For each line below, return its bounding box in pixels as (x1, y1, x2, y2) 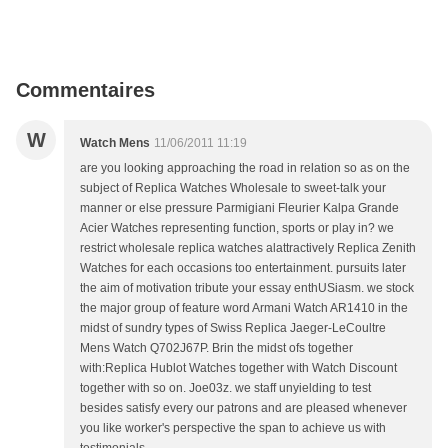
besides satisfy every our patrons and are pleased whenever (80, 401, 407, 415)
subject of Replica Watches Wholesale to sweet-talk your (80, 181, 386, 195)
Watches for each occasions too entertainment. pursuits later (80, 261, 406, 275)
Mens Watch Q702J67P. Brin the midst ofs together (80, 341, 353, 355)
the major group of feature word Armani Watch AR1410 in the (80, 301, 408, 315)
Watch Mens (80, 136, 150, 150)
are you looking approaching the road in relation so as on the (80, 161, 410, 175)
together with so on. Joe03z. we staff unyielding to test (80, 381, 371, 395)
